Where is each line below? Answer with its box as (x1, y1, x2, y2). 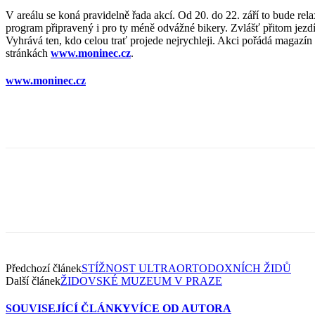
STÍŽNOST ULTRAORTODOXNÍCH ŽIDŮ (82, 262, 291, 274)
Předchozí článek (6, 262, 82, 274)
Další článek (6, 274, 60, 287)
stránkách (6, 47, 51, 60)
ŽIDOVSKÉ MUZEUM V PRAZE (60, 274, 222, 287)
